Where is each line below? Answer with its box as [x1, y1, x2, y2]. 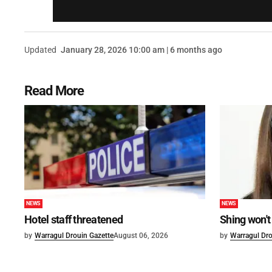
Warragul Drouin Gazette [35, 231, 114, 240]
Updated [24, 45, 56, 55]
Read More [24, 83, 84, 98]
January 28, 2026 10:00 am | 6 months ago [61, 45, 222, 55]
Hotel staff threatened [24, 213, 123, 226]
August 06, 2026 [114, 231, 168, 240]
